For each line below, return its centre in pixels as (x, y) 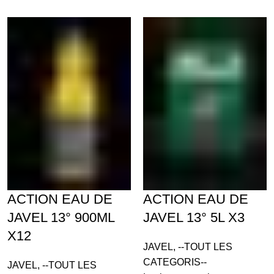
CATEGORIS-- (175, 262)
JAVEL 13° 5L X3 (194, 218)
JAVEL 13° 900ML (61, 218)
